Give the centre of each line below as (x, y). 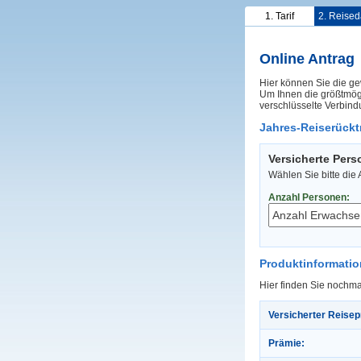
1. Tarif (280, 16)
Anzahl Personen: (309, 198)
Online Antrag (307, 59)
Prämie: (286, 343)
